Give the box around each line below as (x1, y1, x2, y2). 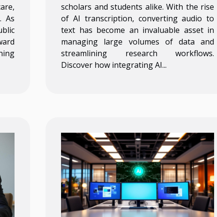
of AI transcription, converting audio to (61, 13, 215, 24)
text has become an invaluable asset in (61, 24, 215, 35)
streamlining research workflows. (61, 47, 215, 59)
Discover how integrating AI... (61, 59, 167, 70)
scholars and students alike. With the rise (61, 1, 215, 12)
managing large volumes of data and (61, 36, 215, 47)
